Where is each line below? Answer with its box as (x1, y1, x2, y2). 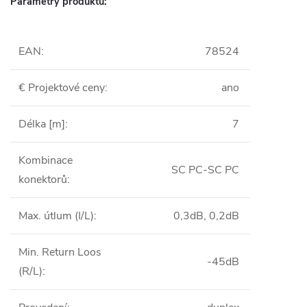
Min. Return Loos (19, 245, 101, 260)
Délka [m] (19, 116, 65, 132)
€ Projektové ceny (19, 80, 105, 95)
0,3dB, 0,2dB (173, 208, 239, 223)
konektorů (19, 172, 67, 187)
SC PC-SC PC (171, 162, 239, 177)
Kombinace (19, 153, 73, 168)
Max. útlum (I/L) (19, 208, 94, 223)
